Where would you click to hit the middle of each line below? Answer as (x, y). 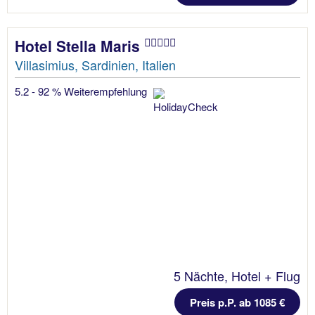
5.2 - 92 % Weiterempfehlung (82, 91)
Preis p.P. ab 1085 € (237, 303)
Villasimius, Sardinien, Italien (95, 65)
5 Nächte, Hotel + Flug (237, 276)
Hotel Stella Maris (79, 46)
